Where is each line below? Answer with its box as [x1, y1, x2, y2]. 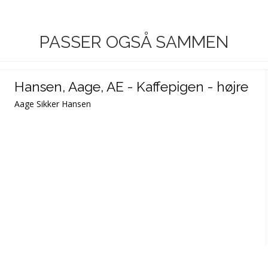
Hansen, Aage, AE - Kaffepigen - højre [14, 79, 249, 95]
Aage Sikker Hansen [14, 98, 92, 109]
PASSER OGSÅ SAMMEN [39, 32, 229, 52]
